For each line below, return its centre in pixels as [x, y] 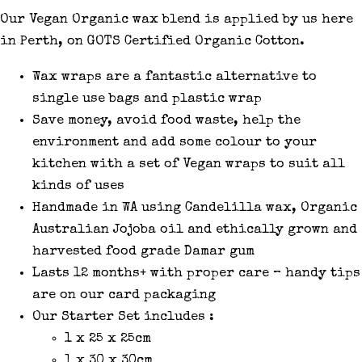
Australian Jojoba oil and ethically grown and [195, 229]
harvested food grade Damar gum [143, 251]
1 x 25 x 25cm [108, 339]
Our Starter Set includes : [123, 317]
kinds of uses [78, 186]
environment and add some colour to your [175, 142]
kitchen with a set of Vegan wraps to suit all [189, 164]
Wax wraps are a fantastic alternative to [175, 77]
